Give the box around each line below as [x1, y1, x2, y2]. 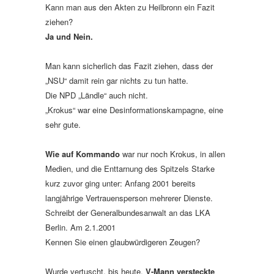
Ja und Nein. [45, 31, 93, 42]
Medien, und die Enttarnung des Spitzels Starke [45, 163, 215, 174]
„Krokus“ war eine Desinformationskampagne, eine [45, 104, 223, 116]
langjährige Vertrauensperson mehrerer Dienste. [45, 192, 213, 204]
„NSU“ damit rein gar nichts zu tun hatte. [45, 75, 188, 86]
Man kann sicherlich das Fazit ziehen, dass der [45, 60, 213, 72]
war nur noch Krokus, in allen [120, 148, 225, 160]
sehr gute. [45, 119, 83, 130]
